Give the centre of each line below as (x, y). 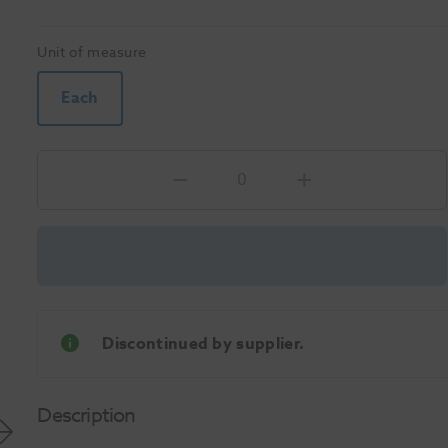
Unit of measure (92, 52)
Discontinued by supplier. (203, 343)
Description (86, 415)
